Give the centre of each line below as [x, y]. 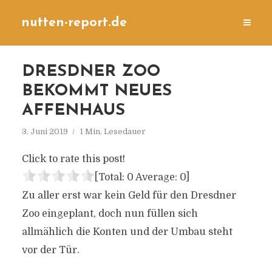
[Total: [110, 177]
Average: [156, 177]
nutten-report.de [74, 23]
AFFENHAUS [73, 111]
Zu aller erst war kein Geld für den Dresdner [129, 195]
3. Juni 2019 [45, 131]
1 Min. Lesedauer [112, 131]
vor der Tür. [50, 250]
